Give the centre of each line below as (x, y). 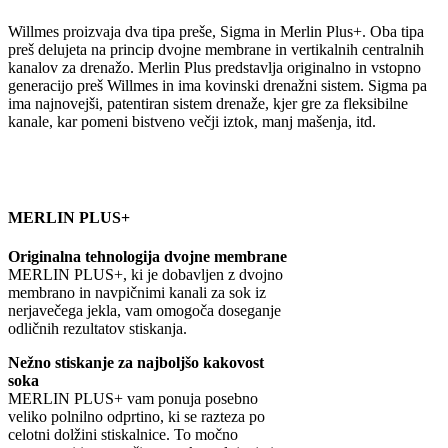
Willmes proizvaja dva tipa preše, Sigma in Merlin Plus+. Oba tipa (216, 31)
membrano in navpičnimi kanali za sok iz (137, 293)
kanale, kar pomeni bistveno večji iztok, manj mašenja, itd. (192, 121)
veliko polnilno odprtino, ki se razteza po (136, 417)
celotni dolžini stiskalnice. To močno (123, 435)
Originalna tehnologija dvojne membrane (147, 257)
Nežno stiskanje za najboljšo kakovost (136, 363)
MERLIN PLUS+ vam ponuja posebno (133, 399)
